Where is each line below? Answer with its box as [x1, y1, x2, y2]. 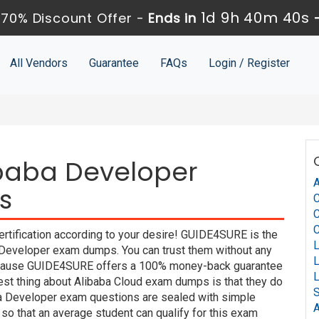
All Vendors [9, 56, 68, 70]
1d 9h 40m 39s [201, 8, 309, 28]
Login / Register [208, 56, 290, 70]
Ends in [145, 9, 202, 27]
